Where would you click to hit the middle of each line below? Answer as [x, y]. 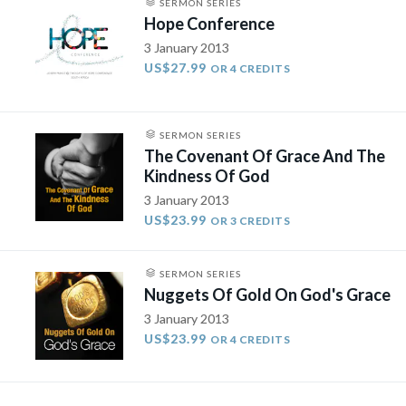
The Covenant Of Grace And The [265, 155]
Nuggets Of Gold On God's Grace [268, 294]
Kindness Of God [208, 175]
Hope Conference [210, 24]
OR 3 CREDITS [251, 220]
